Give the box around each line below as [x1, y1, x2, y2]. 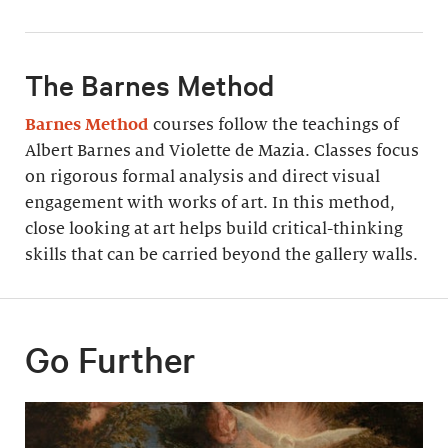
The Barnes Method [25, 66, 274, 103]
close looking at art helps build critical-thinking [25, 219, 403, 238]
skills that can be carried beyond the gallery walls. [25, 245, 418, 264]
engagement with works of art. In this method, [25, 193, 395, 212]
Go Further [25, 335, 196, 382]
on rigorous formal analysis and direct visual [25, 167, 380, 186]
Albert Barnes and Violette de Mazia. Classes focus [25, 141, 419, 160]
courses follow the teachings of [153, 115, 399, 134]
